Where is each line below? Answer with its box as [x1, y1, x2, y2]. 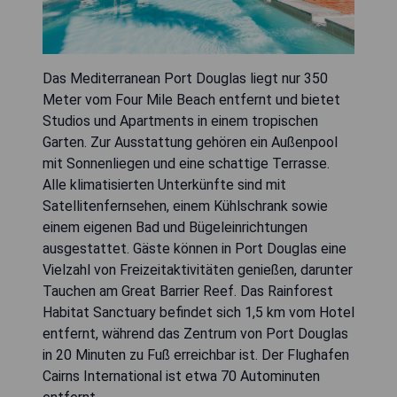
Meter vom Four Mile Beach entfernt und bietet [43, 91, 340, 109]
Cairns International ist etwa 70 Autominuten [43, 368, 320, 385]
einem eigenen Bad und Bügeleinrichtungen [43, 219, 307, 237]
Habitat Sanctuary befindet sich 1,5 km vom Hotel [43, 304, 354, 322]
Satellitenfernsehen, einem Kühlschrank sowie [43, 198, 328, 215]
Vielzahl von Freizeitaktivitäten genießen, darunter [43, 261, 353, 279]
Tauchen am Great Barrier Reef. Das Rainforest [43, 283, 333, 300]
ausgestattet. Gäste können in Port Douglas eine [43, 240, 346, 258]
